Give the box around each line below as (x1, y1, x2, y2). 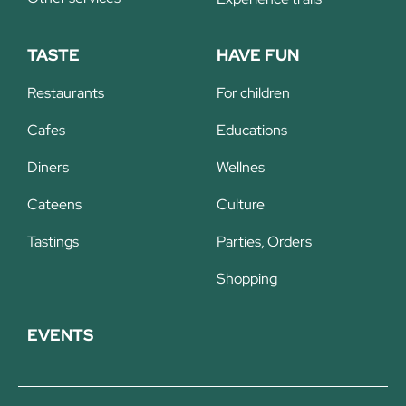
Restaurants (27, 83, 104, 103)
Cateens (27, 195, 82, 215)
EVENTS (27, 324, 93, 346)
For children (217, 83, 290, 103)
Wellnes (217, 158, 265, 178)
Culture (217, 195, 265, 215)
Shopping (217, 269, 277, 289)
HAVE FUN (217, 44, 299, 66)
